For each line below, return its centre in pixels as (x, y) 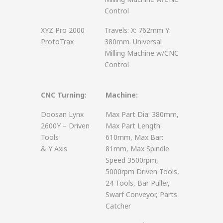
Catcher (118, 206)
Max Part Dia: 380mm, (142, 114)
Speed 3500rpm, (132, 160)
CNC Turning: (64, 95)
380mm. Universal (133, 42)
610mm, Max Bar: (134, 137)
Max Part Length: (134, 126)
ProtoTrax (57, 42)
